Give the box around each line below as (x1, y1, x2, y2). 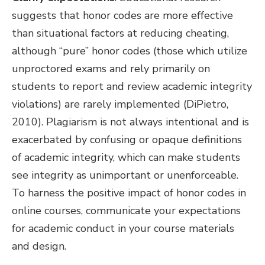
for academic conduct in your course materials (12, 221, 234, 235)
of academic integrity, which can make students (12, 150, 240, 164)
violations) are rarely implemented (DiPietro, (12, 96, 228, 111)
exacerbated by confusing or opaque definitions (12, 132, 242, 147)
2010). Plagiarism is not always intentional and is (12, 114, 249, 129)
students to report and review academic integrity (12, 79, 252, 93)
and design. (12, 238, 66, 253)
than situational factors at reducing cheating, (12, 25, 229, 40)
